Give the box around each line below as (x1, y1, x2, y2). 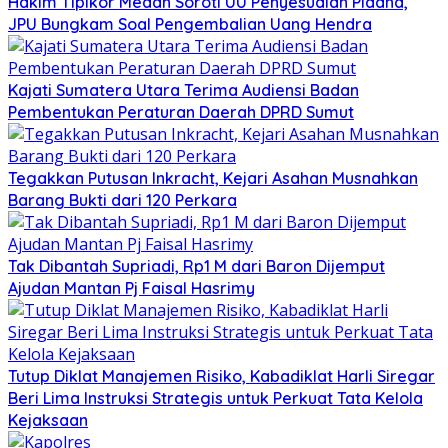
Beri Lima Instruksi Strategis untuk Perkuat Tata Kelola (8, 387, 423, 408)
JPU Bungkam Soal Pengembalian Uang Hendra (8, 13, 372, 34)
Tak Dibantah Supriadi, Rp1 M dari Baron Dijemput (8, 255, 385, 276)
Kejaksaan (8, 409, 88, 430)
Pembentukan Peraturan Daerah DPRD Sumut (8, 101, 354, 122)
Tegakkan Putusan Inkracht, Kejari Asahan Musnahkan (8, 167, 418, 188)
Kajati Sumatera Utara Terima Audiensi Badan (8, 79, 359, 100)
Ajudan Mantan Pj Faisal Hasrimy (8, 277, 255, 298)
